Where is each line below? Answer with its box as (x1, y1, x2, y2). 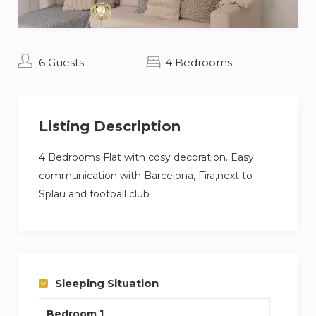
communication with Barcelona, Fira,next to (39, 169, 253, 182)
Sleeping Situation (55, 276, 159, 290)
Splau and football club (39, 187, 150, 200)
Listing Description (39, 117, 181, 135)
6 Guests (39, 55, 84, 69)
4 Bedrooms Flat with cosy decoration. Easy (39, 150, 254, 164)
